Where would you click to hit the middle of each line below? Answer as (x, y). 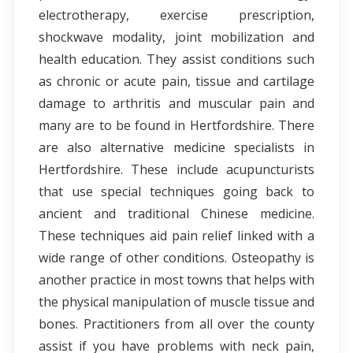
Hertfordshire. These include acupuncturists (176, 169)
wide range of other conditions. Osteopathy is (176, 258)
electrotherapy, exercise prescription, (176, 15)
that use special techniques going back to (176, 191)
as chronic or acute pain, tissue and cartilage (176, 81)
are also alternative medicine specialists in (176, 147)
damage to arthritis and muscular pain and (176, 103)
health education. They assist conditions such (176, 59)
